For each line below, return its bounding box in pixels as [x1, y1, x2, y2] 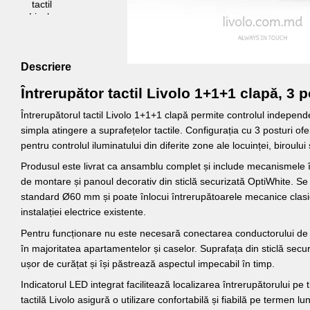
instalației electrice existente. [21, 206, 146, 218]
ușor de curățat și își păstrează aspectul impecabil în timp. [21, 257, 275, 269]
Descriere [21, 61, 71, 73]
